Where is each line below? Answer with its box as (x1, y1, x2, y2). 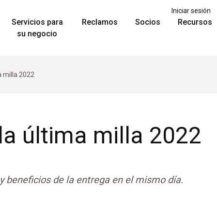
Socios (135, 17, 160, 27)
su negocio (17, 29, 58, 38)
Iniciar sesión (171, 7, 211, 15)
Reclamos (82, 17, 118, 27)
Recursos (178, 17, 212, 27)
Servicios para (11, 17, 63, 27)
